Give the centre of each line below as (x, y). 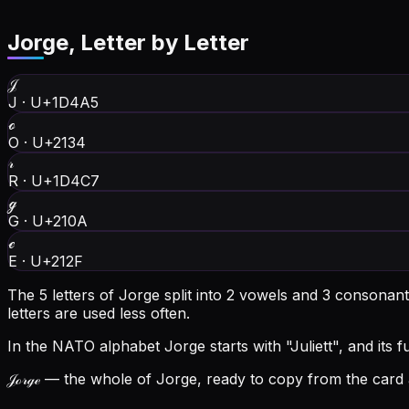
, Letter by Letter (159, 43)
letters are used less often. (99, 314)
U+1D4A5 (64, 103)
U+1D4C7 (65, 181)
